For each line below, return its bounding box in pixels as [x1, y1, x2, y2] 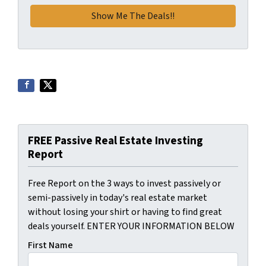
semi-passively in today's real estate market [28, 191, 207, 204]
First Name [28, 239, 73, 252]
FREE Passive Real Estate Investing [28, 132, 203, 149]
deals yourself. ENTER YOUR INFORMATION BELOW [28, 220, 235, 233]
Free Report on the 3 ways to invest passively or [28, 177, 221, 190]
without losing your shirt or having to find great [28, 205, 222, 218]
